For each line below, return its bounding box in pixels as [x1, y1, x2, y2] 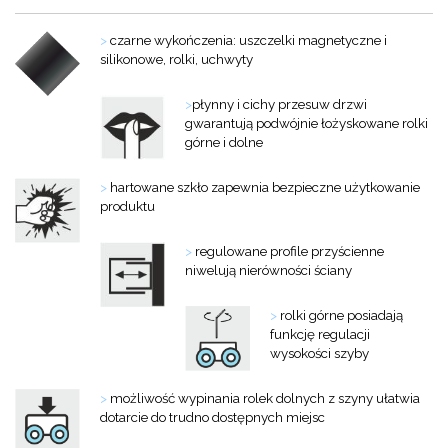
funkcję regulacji [270, 325, 370, 342]
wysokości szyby [270, 344, 369, 361]
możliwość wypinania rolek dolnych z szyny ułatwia [107, 389, 420, 406]
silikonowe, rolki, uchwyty [100, 50, 253, 67]
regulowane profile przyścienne [192, 242, 384, 259]
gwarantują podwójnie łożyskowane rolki [185, 114, 428, 131]
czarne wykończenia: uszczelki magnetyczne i [107, 31, 387, 48]
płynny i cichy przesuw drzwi [192, 95, 367, 112]
